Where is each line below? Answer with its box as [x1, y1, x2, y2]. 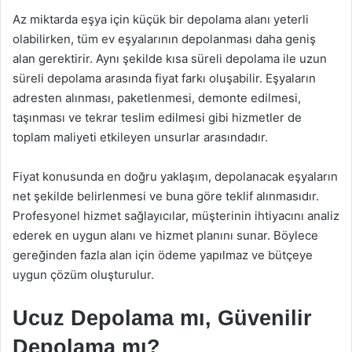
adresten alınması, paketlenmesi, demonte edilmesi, [13, 90, 301, 105]
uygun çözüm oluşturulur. [13, 266, 154, 282]
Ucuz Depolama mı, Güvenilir [13, 306, 312, 330]
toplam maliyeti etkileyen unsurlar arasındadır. [13, 129, 268, 145]
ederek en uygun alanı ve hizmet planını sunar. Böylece [13, 227, 318, 243]
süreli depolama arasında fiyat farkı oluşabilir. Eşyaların [13, 70, 316, 86]
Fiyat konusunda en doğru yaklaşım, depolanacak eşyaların [13, 168, 338, 184]
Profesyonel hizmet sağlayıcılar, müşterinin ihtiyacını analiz [13, 207, 339, 223]
